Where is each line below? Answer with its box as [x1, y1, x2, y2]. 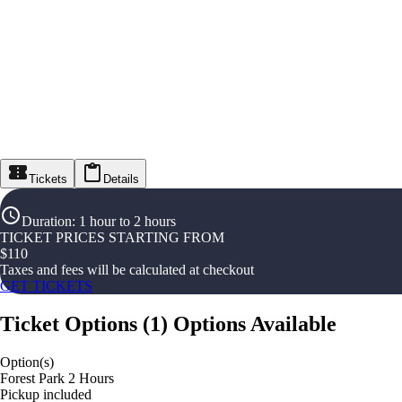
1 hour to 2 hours [79, 214, 176, 230]
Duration [22, 214, 72, 230]
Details [103, 172, 139, 187]
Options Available [173, 312, 336, 336]
